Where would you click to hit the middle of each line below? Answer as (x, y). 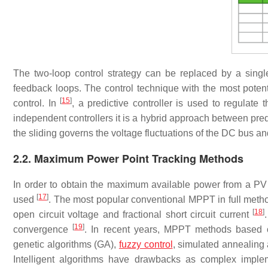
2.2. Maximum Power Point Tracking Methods (128, 159)
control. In (37, 103)
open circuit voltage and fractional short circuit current (133, 215)
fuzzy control (146, 245)
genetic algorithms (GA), (66, 245)
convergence (43, 230)
